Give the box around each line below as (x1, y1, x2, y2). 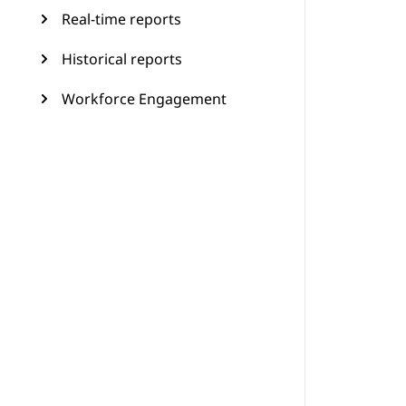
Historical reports (62, 49, 182, 69)
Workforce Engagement (62, 89, 227, 109)
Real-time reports (62, 9, 181, 29)
